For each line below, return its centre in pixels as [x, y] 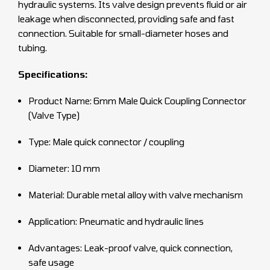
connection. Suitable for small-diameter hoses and [123, 33]
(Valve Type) [54, 115]
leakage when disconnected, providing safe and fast [126, 19]
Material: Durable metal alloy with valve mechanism [136, 195]
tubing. [33, 48]
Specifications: [53, 74]
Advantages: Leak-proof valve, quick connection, [130, 248]
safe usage [51, 262]
